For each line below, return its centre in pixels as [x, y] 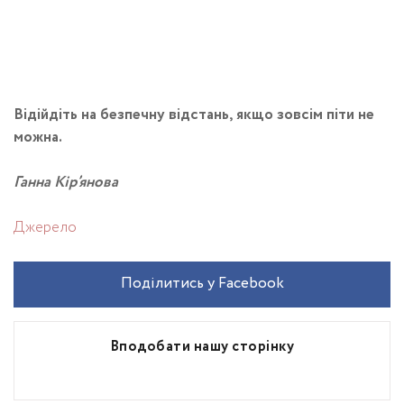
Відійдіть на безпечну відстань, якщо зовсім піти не [194, 115]
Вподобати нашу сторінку [202, 347]
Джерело [45, 228]
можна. [38, 138]
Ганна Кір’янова [66, 183]
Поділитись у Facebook [202, 284]
